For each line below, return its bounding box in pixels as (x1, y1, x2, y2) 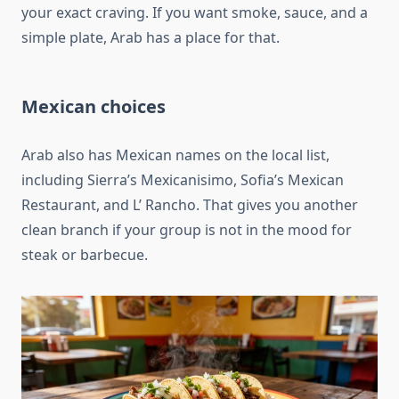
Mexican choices (21, 94, 166, 119)
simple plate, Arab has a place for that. (21, 28, 280, 48)
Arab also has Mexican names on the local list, (21, 145, 330, 166)
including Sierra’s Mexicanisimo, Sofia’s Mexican (21, 170, 344, 191)
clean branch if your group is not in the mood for (21, 220, 352, 240)
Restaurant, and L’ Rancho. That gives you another (21, 195, 358, 216)
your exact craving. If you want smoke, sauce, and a (21, 3, 368, 23)
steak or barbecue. (21, 245, 148, 265)
